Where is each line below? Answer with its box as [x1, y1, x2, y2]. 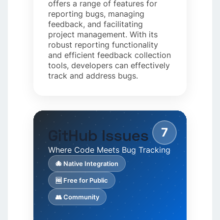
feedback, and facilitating [48, 19, 143, 29]
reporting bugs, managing [48, 9, 145, 19]
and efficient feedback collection [48, 50, 171, 60]
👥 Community [55, 193, 100, 201]
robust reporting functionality [48, 40, 159, 50]
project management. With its [48, 29, 158, 40]
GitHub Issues [48, 126, 149, 145]
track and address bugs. [48, 71, 138, 81]
